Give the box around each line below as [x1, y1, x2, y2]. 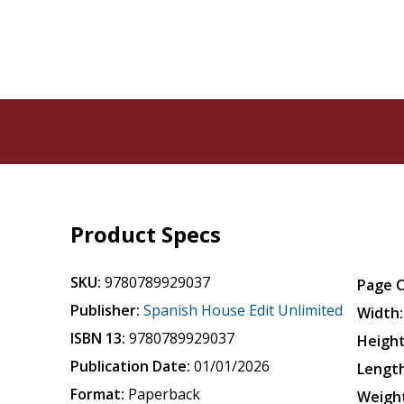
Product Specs [70, 219, 222, 249]
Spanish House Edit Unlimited [143, 300, 344, 320]
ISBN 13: [70, 328, 126, 348]
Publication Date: [70, 356, 191, 376]
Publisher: [70, 300, 141, 320]
